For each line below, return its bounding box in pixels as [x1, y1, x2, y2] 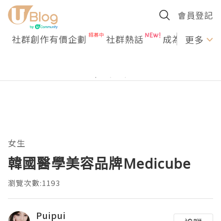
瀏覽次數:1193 [8, 178, 60, 188]
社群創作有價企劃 [12, 33, 87, 45]
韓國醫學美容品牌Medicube [8, 154, 191, 173]
